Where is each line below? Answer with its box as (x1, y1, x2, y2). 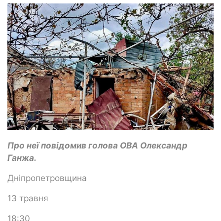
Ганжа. (7, 152, 37, 163)
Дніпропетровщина (7, 172, 89, 183)
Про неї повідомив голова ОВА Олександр (7, 140, 187, 150)
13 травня (7, 192, 51, 203)
